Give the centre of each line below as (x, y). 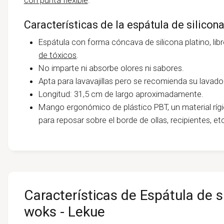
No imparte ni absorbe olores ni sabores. (111, 68)
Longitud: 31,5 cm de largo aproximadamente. (121, 94)
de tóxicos (58, 55)
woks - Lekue (64, 212)
